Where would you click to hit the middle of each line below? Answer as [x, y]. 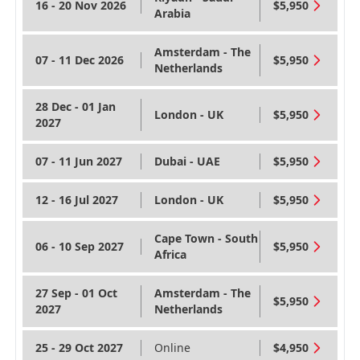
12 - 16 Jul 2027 [76, 200]
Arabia [172, 13]
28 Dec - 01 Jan [75, 106]
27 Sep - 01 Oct [76, 293]
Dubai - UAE [187, 161]
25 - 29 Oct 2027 [79, 348]
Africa [170, 254]
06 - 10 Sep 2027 [79, 246]
